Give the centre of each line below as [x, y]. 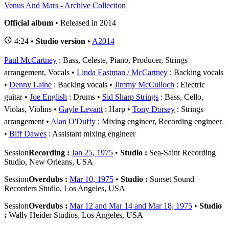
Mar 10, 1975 [91, 179]
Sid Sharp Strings [130, 97]
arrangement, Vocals [37, 72]
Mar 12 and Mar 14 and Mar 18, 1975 [131, 205]
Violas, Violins [28, 109]
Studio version [61, 41]
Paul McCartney [30, 60]
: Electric [190, 84]
